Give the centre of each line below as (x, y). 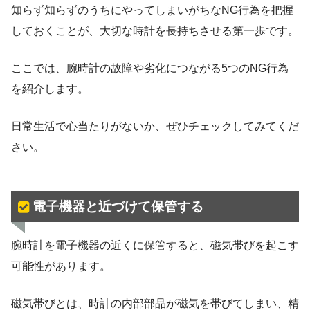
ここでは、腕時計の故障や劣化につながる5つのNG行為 (150, 69)
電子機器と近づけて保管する (118, 206)
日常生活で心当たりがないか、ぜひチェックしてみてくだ (155, 127)
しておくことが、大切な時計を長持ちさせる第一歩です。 (155, 31)
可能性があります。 (61, 266)
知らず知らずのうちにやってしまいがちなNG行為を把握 (152, 10)
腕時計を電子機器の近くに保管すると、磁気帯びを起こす (155, 246)
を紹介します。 (50, 89)
